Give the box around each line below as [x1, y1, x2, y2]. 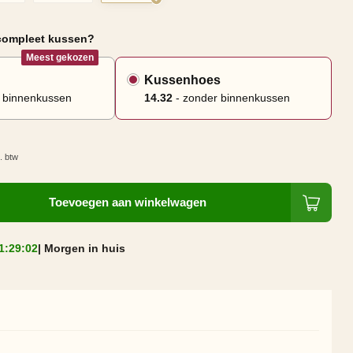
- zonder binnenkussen [172, 91, 290, 104]
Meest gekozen [25, 52, 94, 63]
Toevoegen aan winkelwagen [49, 195, 207, 209]
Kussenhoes [143, 73, 221, 87]
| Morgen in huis [38, 241, 126, 255]
